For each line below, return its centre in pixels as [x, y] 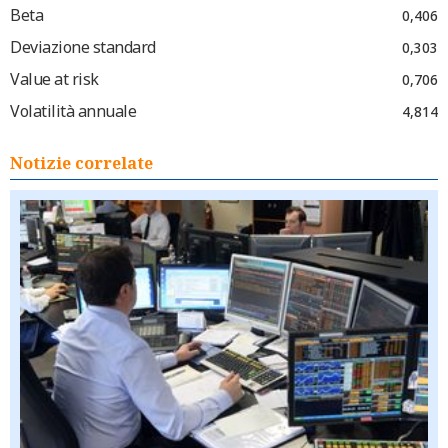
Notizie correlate [81, 163]
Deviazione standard [83, 47]
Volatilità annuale [73, 111]
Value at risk [54, 79]
